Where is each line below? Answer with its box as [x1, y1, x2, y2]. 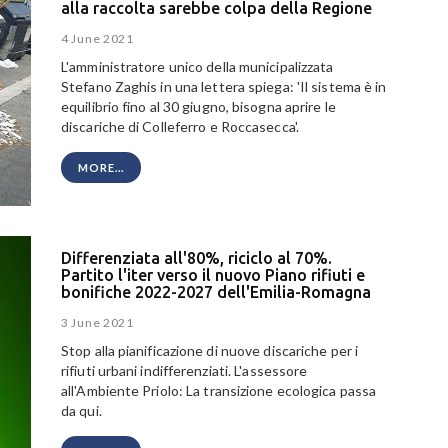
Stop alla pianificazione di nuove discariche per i [61, 342, 359, 360]
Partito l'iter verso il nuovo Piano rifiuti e [61, 265, 365, 284]
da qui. [61, 402, 102, 420]
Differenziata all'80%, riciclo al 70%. [61, 248, 332, 267]
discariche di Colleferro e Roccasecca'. [61, 118, 299, 136]
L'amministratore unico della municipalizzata [61, 58, 334, 76]
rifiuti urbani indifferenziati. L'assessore [61, 362, 308, 380]
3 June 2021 [61, 315, 134, 331]
